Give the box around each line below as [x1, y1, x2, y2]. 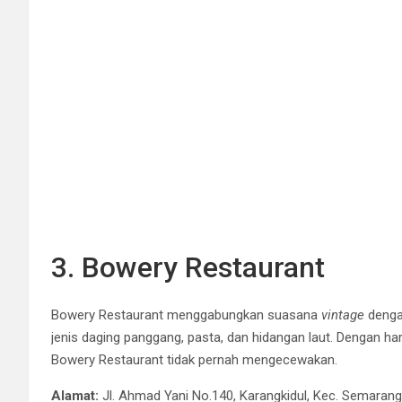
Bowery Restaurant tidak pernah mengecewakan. [51, 351, 337, 368]
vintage [321, 306, 364, 323]
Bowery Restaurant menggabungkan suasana [51, 306, 321, 323]
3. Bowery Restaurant [51, 249, 325, 284]
